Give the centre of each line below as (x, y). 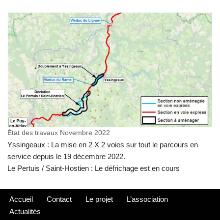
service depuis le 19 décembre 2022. (66, 157)
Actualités (25, 212)
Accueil (21, 199)
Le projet (99, 199)
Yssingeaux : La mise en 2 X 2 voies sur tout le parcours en (103, 145)
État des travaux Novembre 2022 (59, 133)
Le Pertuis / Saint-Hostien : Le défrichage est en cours (94, 168)
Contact (59, 199)
